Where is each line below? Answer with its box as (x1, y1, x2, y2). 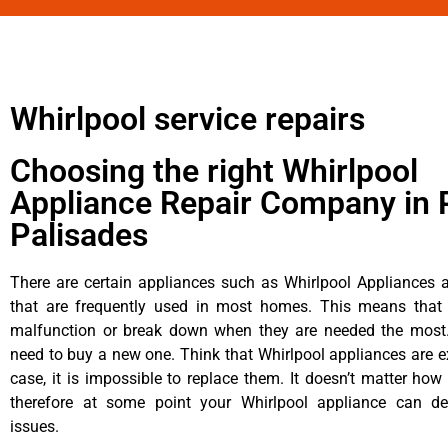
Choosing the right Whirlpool (10, 151, 418, 190)
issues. (10, 416, 59, 436)
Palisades (10, 215, 148, 254)
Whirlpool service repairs (10, 99, 365, 138)
